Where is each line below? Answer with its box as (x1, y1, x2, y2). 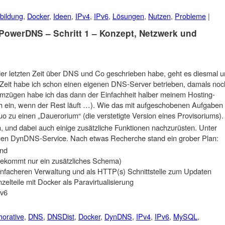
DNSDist (47, 210, 74, 221)
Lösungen (113, 10, 144, 21)
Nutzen (148, 10, 171, 21)
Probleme (175, 10, 206, 21)
